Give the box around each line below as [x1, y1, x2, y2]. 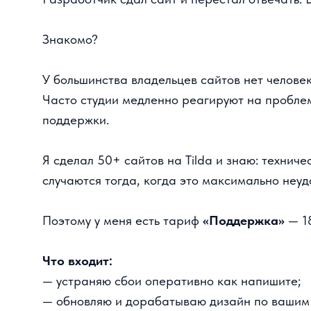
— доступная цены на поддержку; [40, 266, 224, 281]
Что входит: [40, 208, 108, 224]
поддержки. [40, 74, 104, 90]
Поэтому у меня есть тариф [40, 170, 193, 186]
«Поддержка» [192, 170, 271, 186]
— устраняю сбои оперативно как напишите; [40, 227, 286, 243]
